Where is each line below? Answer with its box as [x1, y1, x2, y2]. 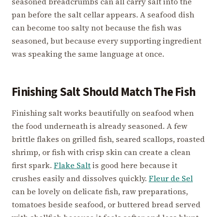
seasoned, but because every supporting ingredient [12, 35, 201, 46]
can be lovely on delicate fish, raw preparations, [12, 186, 188, 197]
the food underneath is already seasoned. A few [12, 121, 187, 132]
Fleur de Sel [149, 173, 193, 184]
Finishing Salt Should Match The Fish [12, 84, 196, 101]
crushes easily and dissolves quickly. [12, 173, 149, 184]
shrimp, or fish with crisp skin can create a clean [12, 147, 190, 158]
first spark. [12, 160, 54, 171]
